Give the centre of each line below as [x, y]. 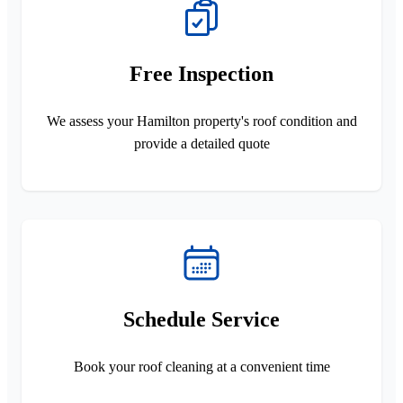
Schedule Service [201, 319]
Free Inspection [201, 73]
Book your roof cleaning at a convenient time [201, 366]
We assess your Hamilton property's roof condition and [201, 121]
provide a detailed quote [201, 143]
